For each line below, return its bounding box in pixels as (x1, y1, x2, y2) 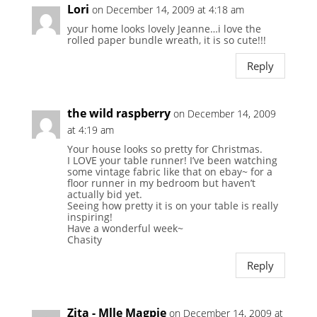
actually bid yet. (67, 188, 142, 202)
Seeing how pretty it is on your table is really (67, 199, 278, 213)
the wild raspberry (67, 105, 171, 122)
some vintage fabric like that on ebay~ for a (67, 165, 272, 179)
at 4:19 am (67, 123, 114, 137)
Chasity (67, 233, 102, 247)
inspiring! (67, 210, 113, 224)
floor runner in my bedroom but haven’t (67, 176, 255, 190)
